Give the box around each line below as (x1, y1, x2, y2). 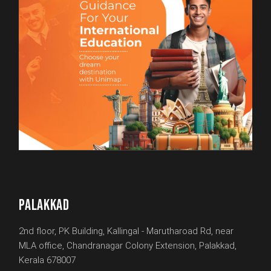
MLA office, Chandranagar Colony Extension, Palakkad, (19, 240, 237, 252)
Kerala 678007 (19, 255, 76, 266)
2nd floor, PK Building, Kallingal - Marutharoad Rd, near (19, 226, 234, 237)
